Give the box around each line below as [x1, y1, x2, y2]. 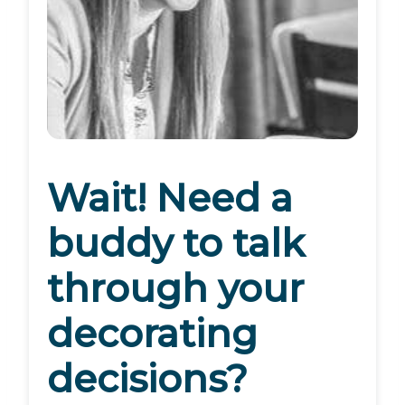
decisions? [47, 354, 248, 402]
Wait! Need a [47, 174, 293, 221]
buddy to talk [47, 219, 305, 267]
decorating [47, 309, 258, 357]
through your [47, 264, 304, 312]
